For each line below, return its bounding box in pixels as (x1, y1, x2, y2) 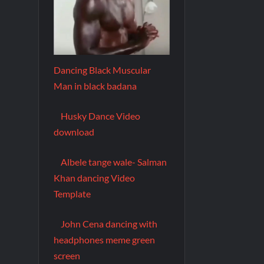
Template (53, 187, 91, 199)
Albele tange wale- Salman (60, 156, 167, 167)
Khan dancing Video (53, 171, 135, 183)
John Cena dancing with (60, 217, 157, 229)
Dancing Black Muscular (53, 64, 151, 75)
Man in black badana (53, 80, 137, 91)
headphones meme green (53, 233, 155, 245)
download (53, 126, 94, 137)
